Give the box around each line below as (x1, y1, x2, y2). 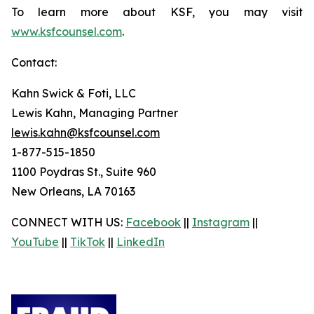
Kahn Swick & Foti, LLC (11, 86, 136, 100)
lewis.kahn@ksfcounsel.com (11, 125, 160, 139)
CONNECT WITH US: (11, 215, 125, 229)
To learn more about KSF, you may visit (11, 5, 303, 19)
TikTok (70, 235, 105, 249)
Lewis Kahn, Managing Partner (11, 106, 178, 120)
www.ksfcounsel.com (11, 25, 122, 39)
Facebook (125, 215, 181, 229)
